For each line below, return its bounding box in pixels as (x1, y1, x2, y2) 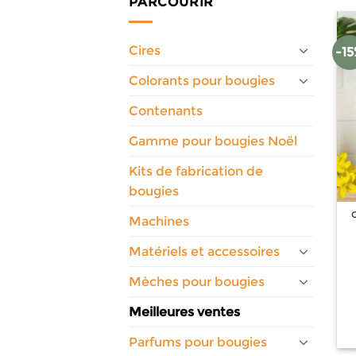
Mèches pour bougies (129, 273, 265, 289)
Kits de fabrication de (129, 163, 263, 179)
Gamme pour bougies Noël (129, 133, 297, 149)
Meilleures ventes (129, 304, 240, 319)
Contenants (129, 103, 203, 118)
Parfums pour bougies (129, 334, 267, 350)
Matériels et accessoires (129, 243, 280, 259)
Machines (129, 213, 189, 229)
